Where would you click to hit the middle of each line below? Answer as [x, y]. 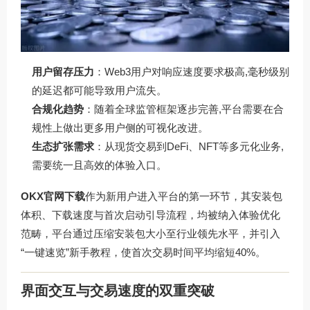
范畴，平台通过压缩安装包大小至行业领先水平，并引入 [151, 234]
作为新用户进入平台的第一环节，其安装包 [184, 197]
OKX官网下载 [53, 197]
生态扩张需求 [63, 147]
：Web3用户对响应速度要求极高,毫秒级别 [192, 72]
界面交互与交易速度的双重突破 [118, 290]
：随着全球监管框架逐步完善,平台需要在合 [184, 109]
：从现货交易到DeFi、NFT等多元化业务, [189, 147]
